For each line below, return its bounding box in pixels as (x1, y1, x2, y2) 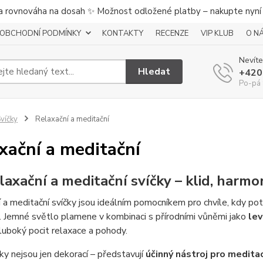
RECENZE (156, 28, 188, 39)
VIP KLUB (201, 28, 234, 39)
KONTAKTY (102, 28, 143, 39)
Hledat (138, 65, 171, 78)
